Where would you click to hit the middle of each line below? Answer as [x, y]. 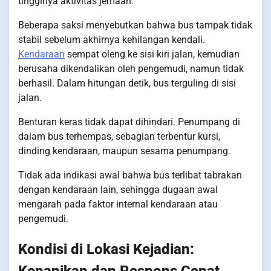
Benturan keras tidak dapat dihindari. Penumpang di [129, 122]
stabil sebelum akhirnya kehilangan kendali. [112, 39]
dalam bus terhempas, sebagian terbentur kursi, [119, 136]
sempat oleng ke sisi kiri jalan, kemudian [152, 54]
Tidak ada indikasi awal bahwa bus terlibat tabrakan [130, 175]
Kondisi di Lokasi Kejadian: [106, 249]
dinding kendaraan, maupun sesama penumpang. [124, 151]
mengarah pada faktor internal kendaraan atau [118, 204]
